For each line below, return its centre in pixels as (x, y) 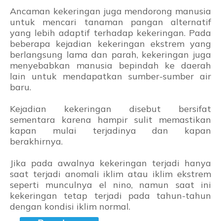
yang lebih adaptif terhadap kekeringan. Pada (110, 33)
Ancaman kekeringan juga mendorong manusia (110, 11)
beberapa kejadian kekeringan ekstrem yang (110, 44)
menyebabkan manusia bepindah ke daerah (110, 66)
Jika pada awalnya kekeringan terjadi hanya (110, 163)
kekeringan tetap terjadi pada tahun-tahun (110, 196)
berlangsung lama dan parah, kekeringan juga (110, 55)
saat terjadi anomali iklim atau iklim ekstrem (110, 174)
